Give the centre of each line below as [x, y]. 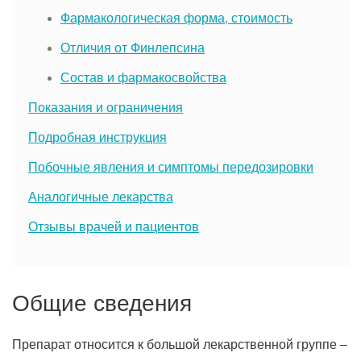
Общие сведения [102, 303]
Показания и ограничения [106, 108]
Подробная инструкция [98, 137]
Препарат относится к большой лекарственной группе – [180, 344]
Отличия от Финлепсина [133, 48]
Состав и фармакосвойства [143, 78]
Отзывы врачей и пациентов [114, 227]
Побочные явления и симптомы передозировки [171, 167]
